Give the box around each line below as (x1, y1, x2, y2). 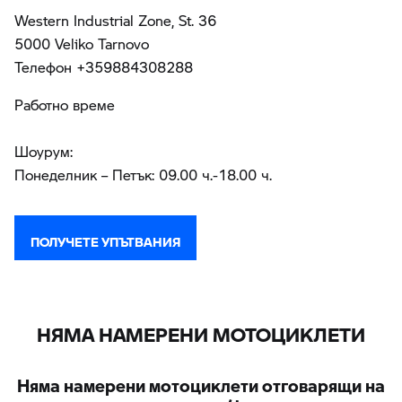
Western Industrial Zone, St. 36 (14, 10, 216, 31)
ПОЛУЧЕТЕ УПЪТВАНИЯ (31, 223, 180, 251)
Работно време (14, 94, 115, 115)
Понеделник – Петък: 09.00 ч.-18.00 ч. (14, 164, 272, 185)
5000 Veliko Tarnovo (14, 33, 149, 54)
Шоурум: (14, 141, 73, 162)
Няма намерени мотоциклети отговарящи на (17, 363, 385, 398)
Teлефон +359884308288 (14, 57, 193, 77)
